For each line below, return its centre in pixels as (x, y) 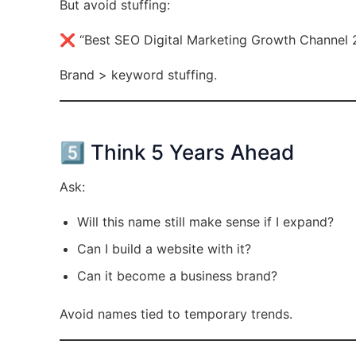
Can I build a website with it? (164, 249)
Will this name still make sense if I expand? (205, 222)
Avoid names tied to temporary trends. (176, 314)
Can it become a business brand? (177, 276)
